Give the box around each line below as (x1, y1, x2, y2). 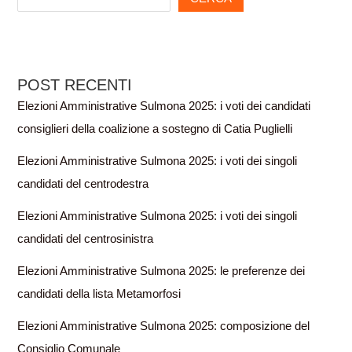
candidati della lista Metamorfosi (17, 288, 181, 301)
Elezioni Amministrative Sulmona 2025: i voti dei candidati (17, 100, 311, 113)
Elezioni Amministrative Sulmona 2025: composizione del (17, 320, 310, 333)
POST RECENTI (17, 76, 133, 94)
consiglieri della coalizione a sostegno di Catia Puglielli (17, 123, 293, 136)
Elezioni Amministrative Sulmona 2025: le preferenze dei (17, 265, 306, 278)
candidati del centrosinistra (17, 233, 154, 246)
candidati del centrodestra (17, 178, 149, 191)
